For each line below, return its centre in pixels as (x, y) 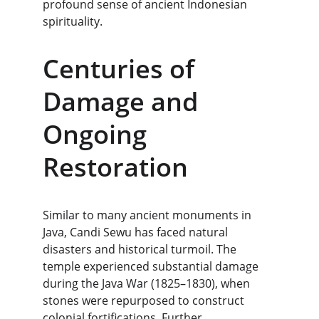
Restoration (115, 167)
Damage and (124, 101)
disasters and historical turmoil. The (141, 249)
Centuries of (122, 69)
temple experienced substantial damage (152, 266)
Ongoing (98, 134)
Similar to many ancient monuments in (148, 215)
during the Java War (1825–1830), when (148, 283)
